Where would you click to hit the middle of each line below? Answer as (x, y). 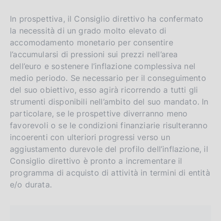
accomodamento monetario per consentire (92, 42)
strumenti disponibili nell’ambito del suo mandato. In (109, 101)
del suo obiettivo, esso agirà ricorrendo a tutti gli (104, 90)
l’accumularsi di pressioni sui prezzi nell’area (94, 54)
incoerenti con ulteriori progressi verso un (90, 137)
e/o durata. (31, 184)
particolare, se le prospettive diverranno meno (99, 113)
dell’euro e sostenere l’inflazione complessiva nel (103, 66)
